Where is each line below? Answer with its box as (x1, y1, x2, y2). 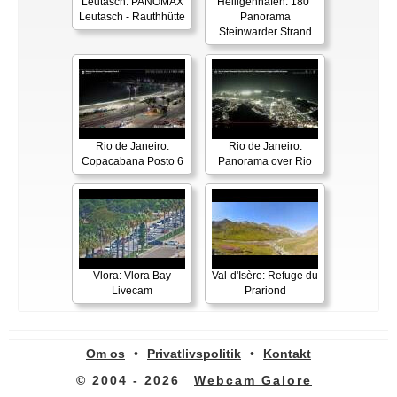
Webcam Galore (194, 373, 312, 388)
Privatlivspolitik (147, 346, 241, 362)
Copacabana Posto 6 (81, 155, 183, 168)
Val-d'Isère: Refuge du (212, 269, 318, 283)
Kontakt (263, 346, 311, 362)
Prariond (244, 284, 286, 298)
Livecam (112, 284, 152, 298)
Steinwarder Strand (218, 26, 312, 39)
